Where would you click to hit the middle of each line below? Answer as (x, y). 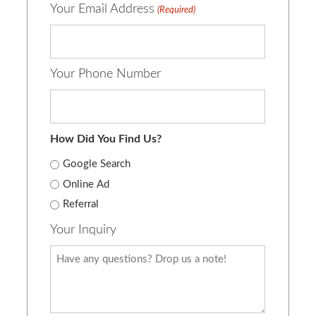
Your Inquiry (84, 230)
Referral (81, 205)
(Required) (176, 10)
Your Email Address (103, 9)
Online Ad (86, 184)
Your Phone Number (106, 74)
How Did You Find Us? (106, 139)
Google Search (97, 164)
